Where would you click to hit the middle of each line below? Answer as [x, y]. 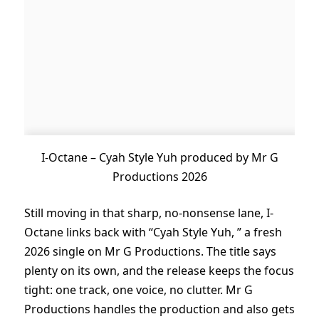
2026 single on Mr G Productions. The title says [150, 252]
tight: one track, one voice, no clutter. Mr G [138, 290]
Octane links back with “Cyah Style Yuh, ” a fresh [153, 232]
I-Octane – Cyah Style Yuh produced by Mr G [159, 157]
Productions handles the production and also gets [159, 309]
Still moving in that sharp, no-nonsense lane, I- [149, 213]
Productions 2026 [159, 176]
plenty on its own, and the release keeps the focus [159, 271]
